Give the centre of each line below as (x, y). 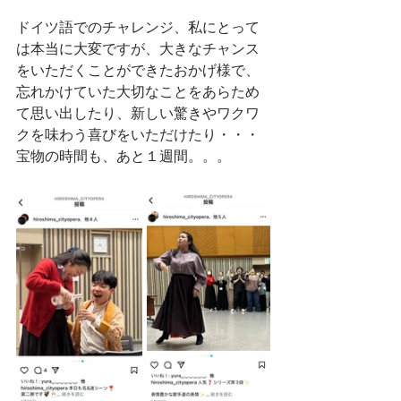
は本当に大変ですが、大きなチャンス (138, 49)
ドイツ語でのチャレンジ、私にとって (138, 27)
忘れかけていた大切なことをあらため (138, 92)
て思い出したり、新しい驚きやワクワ (138, 113)
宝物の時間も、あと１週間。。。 (124, 156)
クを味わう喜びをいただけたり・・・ (138, 135)
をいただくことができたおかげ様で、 (138, 70)
